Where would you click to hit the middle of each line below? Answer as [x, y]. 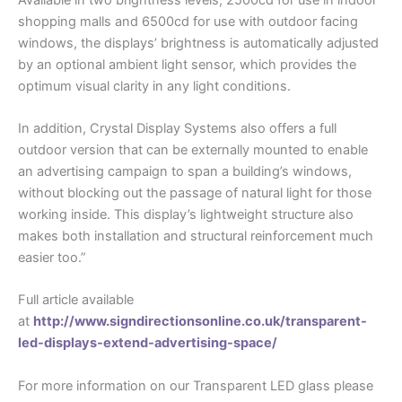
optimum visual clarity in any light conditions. [154, 86]
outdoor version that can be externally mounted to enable [193, 150]
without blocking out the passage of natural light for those [195, 193]
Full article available [76, 300]
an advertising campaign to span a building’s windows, [185, 172]
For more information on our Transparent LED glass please [196, 385]
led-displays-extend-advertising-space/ [148, 343]
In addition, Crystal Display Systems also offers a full [177, 129]
